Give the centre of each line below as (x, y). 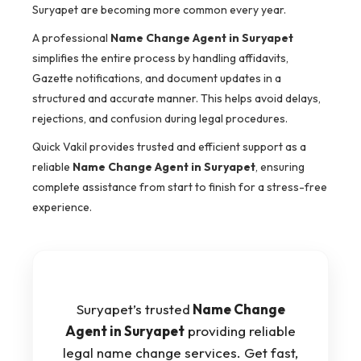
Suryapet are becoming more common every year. (159, 10)
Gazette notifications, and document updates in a (157, 79)
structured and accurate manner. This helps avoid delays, (176, 99)
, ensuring (280, 167)
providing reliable (240, 331)
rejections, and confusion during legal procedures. (160, 119)
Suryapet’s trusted (133, 309)
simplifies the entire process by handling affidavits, (160, 58)
